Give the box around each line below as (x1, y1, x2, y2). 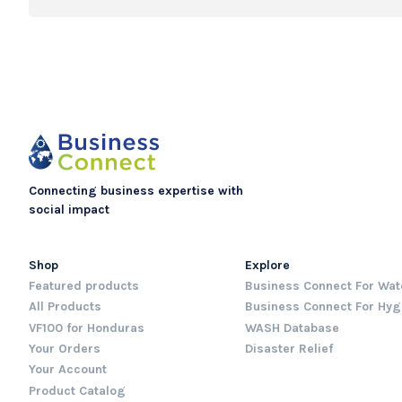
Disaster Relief (244, 341, 333, 356)
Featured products (28, 278, 139, 294)
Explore (244, 258, 290, 274)
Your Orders (28, 341, 100, 356)
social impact (28, 202, 109, 218)
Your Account (28, 362, 107, 378)
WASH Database (244, 319, 339, 336)
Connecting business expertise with (28, 183, 243, 199)
